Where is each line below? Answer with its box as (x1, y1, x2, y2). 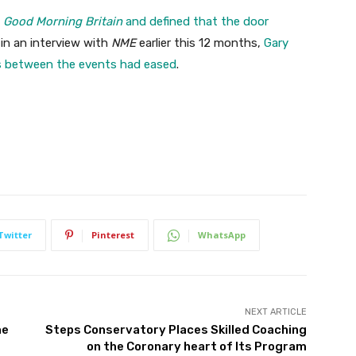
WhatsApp (198, 229, 246, 242)
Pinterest (91, 229, 134, 242)
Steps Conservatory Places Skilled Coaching (44, 323, 307, 338)
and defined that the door (126, 14, 269, 29)
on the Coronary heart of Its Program (86, 339, 307, 354)
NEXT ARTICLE (244, 307, 307, 318)
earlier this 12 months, (139, 36, 264, 51)
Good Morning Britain (3, 14, 126, 29)
